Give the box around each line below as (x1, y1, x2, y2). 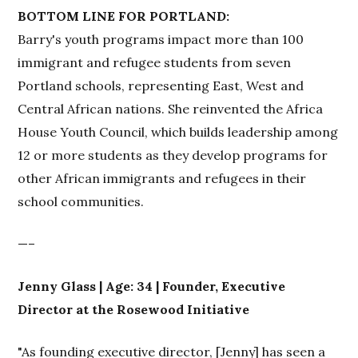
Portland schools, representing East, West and (18, 77, 304, 93)
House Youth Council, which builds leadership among (18, 123, 339, 140)
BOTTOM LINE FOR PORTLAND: (18, 7, 230, 24)
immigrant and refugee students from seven (18, 54, 292, 70)
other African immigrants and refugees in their (18, 169, 307, 186)
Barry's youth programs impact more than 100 (18, 30, 304, 47)
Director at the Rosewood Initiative (18, 300, 250, 317)
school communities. (18, 193, 145, 209)
